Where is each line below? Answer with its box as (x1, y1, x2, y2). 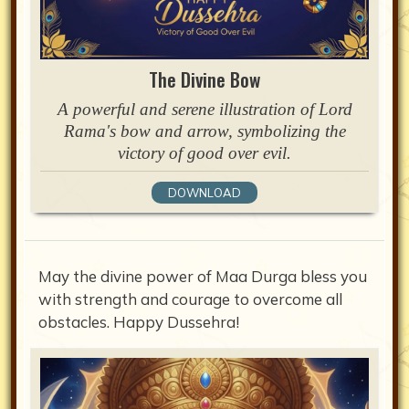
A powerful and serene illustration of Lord (57, 100, 352, 120)
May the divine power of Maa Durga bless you (38, 267, 367, 287)
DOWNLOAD (168, 185, 241, 201)
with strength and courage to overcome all (38, 289, 342, 309)
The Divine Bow (149, 65, 260, 94)
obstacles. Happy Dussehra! (38, 312, 239, 332)
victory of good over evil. (118, 143, 291, 163)
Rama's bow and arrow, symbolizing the (63, 121, 346, 142)
